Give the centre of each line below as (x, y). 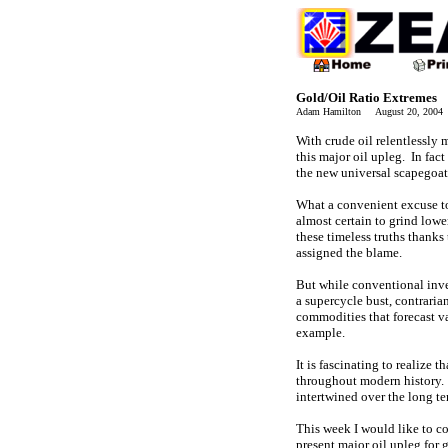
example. (320, 332)
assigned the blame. (349, 252)
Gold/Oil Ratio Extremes (366, 97)
